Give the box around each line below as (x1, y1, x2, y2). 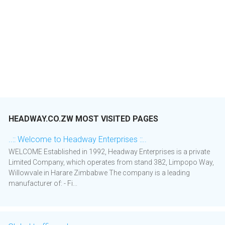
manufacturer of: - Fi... (9, 179, 77, 188)
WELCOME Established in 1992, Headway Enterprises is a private (9, 148, 210, 156)
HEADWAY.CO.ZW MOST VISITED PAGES (9, 114, 158, 124)
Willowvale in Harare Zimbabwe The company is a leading (9, 169, 190, 177)
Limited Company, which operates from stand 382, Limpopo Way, (9, 158, 214, 167)
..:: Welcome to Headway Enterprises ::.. (9, 135, 147, 145)
